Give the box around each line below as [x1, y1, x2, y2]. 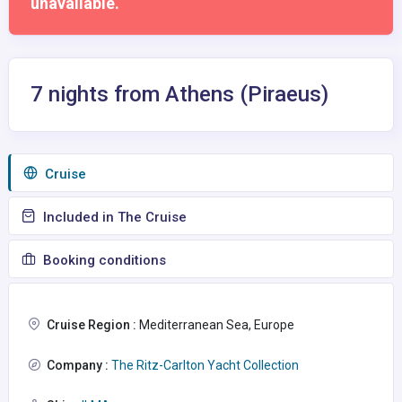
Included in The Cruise [39, 209, 187, 225]
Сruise [41, 166, 86, 182]
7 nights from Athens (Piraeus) [31, 82, 328, 107]
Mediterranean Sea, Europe [136, 318, 294, 332]
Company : [47, 358, 109, 372]
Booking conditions [39, 252, 166, 268]
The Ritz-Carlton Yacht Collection [109, 358, 299, 372]
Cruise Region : [47, 318, 136, 332]
